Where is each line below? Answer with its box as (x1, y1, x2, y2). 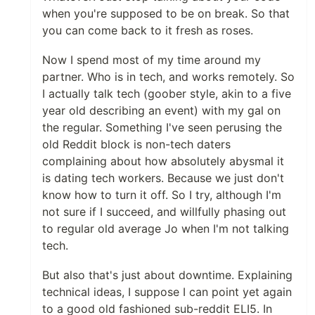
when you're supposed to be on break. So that (42, 6, 290, 20)
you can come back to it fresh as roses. (42, 23, 253, 37)
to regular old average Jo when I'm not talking (42, 221, 289, 236)
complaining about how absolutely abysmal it (42, 154, 284, 168)
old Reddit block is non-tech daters (42, 137, 231, 151)
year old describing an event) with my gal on (42, 103, 281, 117)
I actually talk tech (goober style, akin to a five (42, 86, 291, 101)
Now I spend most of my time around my (42, 53, 261, 67)
